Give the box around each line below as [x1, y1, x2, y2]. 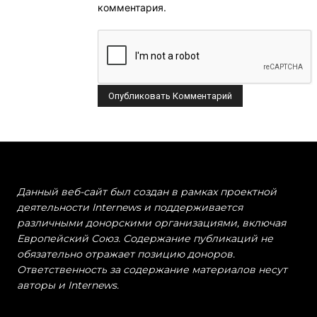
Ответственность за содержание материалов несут [17, 263, 287, 277]
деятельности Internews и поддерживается [17, 201, 243, 214]
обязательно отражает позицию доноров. [17, 248, 235, 261]
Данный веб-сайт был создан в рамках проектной [17, 185, 277, 199]
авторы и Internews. [17, 279, 119, 292]
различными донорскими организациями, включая [17, 217, 286, 230]
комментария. [98, 1, 166, 14]
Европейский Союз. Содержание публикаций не [17, 232, 273, 246]
